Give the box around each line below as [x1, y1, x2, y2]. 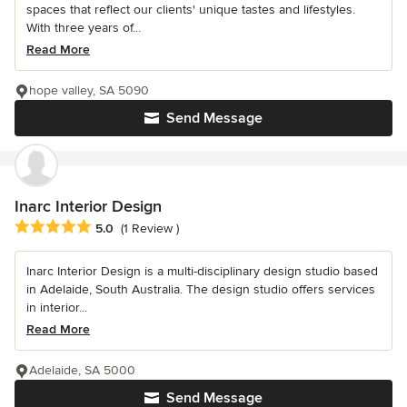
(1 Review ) [121, 221, 179, 237]
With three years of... [26, 20, 141, 36]
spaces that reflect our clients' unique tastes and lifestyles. [26, 2, 355, 18]
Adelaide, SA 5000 [29, 362, 135, 379]
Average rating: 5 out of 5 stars [14, 218, 208, 237]
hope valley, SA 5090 [29, 83, 149, 99]
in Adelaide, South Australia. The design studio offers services [26, 282, 375, 298]
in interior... [26, 300, 87, 316]
